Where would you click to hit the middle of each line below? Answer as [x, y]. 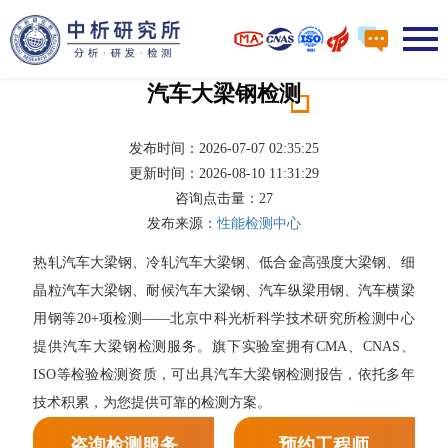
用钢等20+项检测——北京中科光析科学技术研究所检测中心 [224, 318]
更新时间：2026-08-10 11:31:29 [224, 173]
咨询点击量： [217, 198]
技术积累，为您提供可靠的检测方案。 [152, 402]
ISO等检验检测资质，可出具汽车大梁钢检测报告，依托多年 [224, 374]
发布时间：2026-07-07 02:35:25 [224, 148]
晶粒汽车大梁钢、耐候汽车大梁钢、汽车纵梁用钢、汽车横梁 [224, 290]
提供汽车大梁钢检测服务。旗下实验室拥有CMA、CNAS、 [224, 346]
